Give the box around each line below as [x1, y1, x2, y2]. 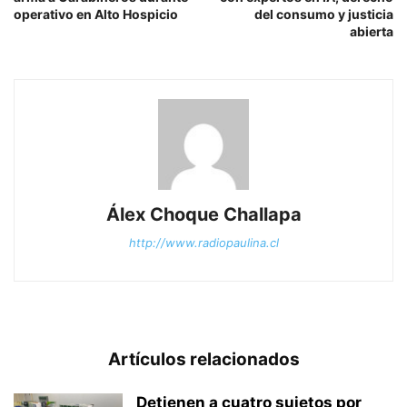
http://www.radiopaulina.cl [128, 235, 279, 251]
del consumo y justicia [254, 6, 393, 23]
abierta [350, 24, 393, 40]
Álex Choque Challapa [105, 203, 302, 226]
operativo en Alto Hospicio [14, 6, 178, 23]
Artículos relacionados [107, 349, 300, 371]
